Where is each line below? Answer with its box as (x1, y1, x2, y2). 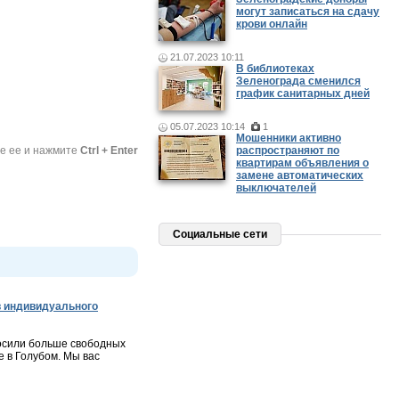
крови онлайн (236, 18, 307, 30)
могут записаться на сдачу (236, 5, 379, 18)
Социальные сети (173, 228, 267, 240)
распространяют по (236, 144, 339, 157)
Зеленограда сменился (236, 75, 361, 87)
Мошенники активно (236, 132, 341, 144)
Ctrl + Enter (80, 144, 138, 157)
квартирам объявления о (236, 157, 369, 169)
